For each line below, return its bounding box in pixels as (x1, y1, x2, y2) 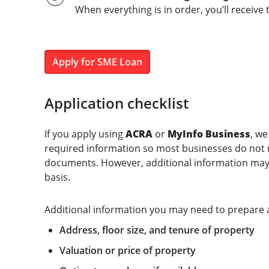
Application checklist (44, 93, 189, 113)
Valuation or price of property (59, 244, 196, 257)
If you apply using (44, 127, 125, 141)
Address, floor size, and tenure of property (59, 223, 255, 237)
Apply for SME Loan (52, 55, 142, 68)
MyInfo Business (167, 127, 250, 141)
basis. (44, 171, 70, 184)
